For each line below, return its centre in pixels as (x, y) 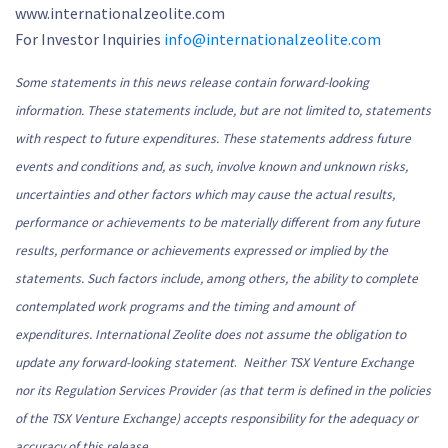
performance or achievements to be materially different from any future (217, 222)
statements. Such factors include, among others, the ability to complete (216, 278)
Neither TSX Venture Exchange (328, 362)
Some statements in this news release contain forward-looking (192, 82)
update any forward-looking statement (124, 362)
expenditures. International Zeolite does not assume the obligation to (210, 334)
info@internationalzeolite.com (272, 39)
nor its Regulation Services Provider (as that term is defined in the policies (223, 390)
